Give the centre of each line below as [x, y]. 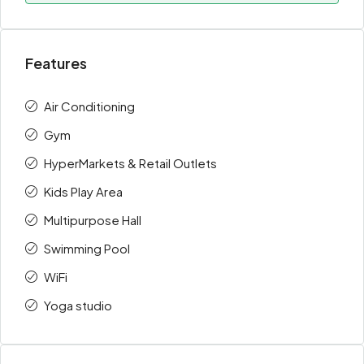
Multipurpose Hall [93, 220]
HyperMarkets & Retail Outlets [130, 163]
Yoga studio [78, 305]
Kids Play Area [83, 191]
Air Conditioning [89, 106]
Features [56, 63]
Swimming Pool [87, 248]
